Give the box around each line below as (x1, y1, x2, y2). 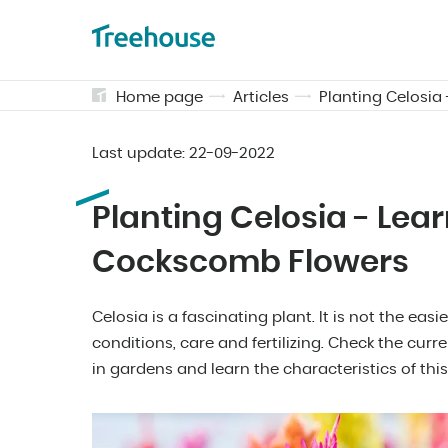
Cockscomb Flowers (92, 247, 409, 278)
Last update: (92, 146, 189, 161)
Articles (233, 90, 289, 105)
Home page (116, 90, 203, 105)
